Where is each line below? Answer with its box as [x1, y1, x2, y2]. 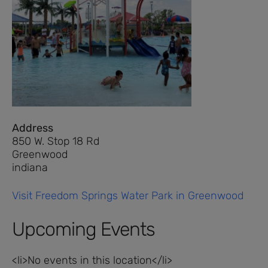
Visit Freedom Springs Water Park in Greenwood [12, 188, 243, 202]
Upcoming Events [12, 217, 155, 240]
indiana [12, 160, 48, 174]
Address [12, 121, 53, 135]
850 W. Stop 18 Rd [12, 134, 99, 148]
